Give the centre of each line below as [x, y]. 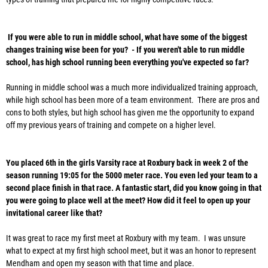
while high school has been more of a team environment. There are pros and [133, 100]
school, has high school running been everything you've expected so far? [127, 63]
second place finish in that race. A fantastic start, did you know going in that [134, 188]
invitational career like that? [54, 213]
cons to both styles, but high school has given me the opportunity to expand [130, 113]
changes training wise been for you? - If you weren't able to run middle [125, 50]
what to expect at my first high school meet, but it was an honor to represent [131, 251]
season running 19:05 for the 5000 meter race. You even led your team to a [132, 176]
